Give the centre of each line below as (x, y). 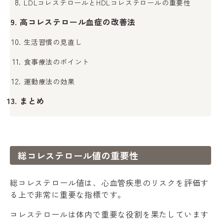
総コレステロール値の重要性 (78, 155)
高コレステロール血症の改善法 (78, 21)
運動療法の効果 (49, 81)
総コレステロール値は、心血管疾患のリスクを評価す (110, 182)
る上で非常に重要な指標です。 (68, 194)
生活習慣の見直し (53, 42)
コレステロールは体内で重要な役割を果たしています (110, 214)
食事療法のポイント (57, 61)
